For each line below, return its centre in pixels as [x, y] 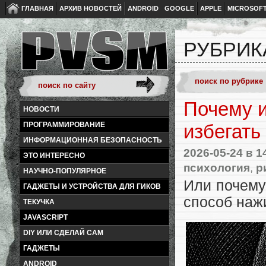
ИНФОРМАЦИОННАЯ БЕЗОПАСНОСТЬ [93, 140]
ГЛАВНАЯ [37, 8]
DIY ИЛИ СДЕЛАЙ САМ [63, 233]
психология [217, 167]
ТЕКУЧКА [39, 202]
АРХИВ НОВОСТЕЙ [91, 8]
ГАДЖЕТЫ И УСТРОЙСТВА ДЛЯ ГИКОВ [92, 186]
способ [210, 202]
